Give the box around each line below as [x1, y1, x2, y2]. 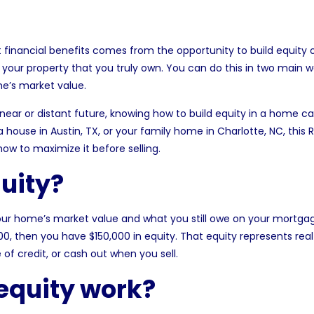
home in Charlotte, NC [173, 124, 283, 138]
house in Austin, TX [6, 124, 98, 138]
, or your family [97, 124, 174, 138]
